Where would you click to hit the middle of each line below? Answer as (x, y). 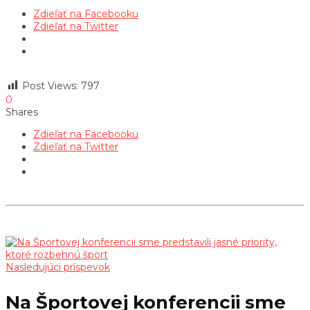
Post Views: (50, 85)
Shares (22, 112)
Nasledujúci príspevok (58, 267)
